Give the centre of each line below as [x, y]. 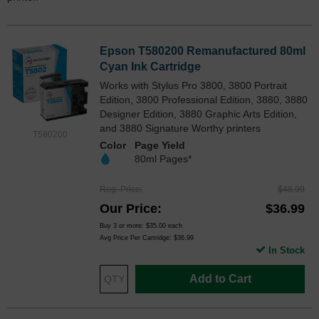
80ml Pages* [163, 158]
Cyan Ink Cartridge [150, 66]
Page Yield [160, 145]
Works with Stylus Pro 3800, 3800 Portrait [193, 85]
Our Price [129, 208]
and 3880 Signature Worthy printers [180, 128]
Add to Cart [220, 278]
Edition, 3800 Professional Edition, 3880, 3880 [204, 99]
